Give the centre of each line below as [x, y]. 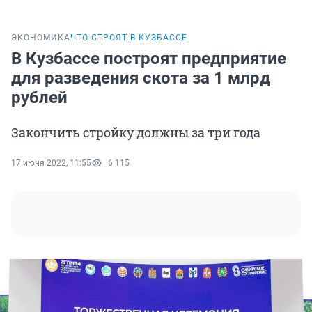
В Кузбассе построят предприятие [149, 59]
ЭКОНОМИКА [41, 38]
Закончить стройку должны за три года [136, 133]
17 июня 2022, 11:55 [51, 163]
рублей [39, 98]
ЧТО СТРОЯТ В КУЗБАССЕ [129, 38]
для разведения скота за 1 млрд [141, 78]
